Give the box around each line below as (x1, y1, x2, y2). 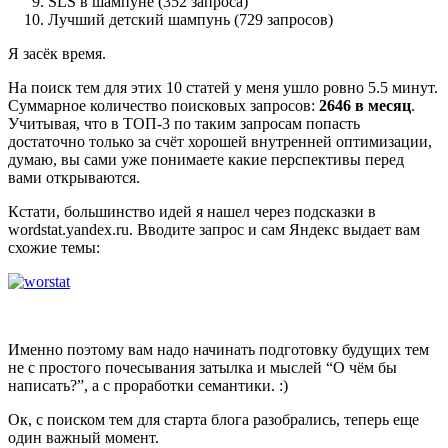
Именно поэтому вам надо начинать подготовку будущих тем (8, 340, 429, 358)
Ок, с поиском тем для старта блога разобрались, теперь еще (8, 410, 419, 428)
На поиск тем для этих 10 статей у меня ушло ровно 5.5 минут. (8, 78, 438, 96)
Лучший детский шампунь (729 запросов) (48, 10, 333, 28)
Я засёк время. (8, 44, 106, 62)
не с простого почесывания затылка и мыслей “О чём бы (8, 358, 397, 376)
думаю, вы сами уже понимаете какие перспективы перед (8, 150, 404, 168)
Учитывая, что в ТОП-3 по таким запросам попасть (8, 114, 360, 132)
